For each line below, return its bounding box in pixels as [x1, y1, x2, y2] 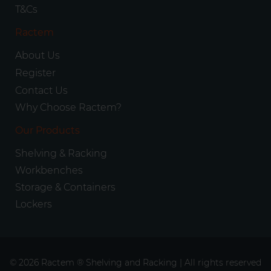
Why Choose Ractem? [15, 102, 122, 113]
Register [15, 67, 56, 79]
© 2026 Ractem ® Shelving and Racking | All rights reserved [10, 257, 261, 268]
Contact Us [15, 85, 68, 96]
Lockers [15, 198, 52, 210]
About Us [15, 50, 60, 61]
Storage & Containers [15, 181, 116, 193]
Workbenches [15, 165, 83, 176]
